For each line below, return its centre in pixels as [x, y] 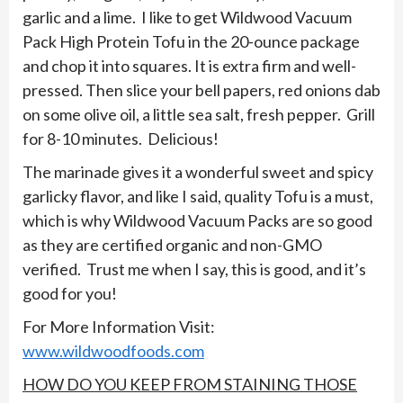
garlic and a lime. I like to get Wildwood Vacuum [187, 17]
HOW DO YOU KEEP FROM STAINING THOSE [190, 384]
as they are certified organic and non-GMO [172, 245]
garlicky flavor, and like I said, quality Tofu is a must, [198, 196]
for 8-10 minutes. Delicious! [121, 139]
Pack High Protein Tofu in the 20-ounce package [191, 41]
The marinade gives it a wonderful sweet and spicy [198, 172]
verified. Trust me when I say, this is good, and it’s [194, 269]
